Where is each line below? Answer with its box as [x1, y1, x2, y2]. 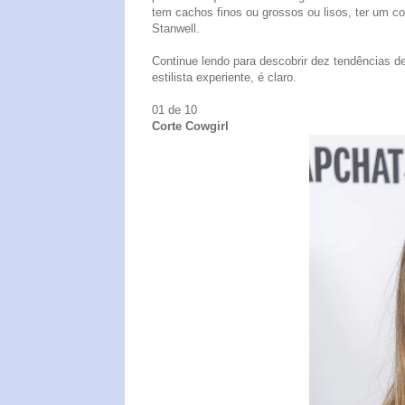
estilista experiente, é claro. [152, 70, 297, 84]
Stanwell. [152, 21, 200, 35]
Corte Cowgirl [152, 118, 229, 133]
